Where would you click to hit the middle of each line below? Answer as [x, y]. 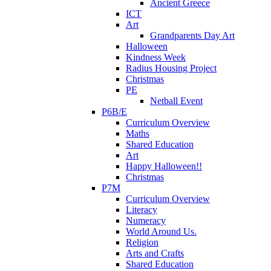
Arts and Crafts [155, 253]
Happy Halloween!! [164, 166]
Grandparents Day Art [192, 35]
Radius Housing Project [171, 68]
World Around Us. [161, 231]
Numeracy [146, 220]
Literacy [142, 209]
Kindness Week [156, 57]
